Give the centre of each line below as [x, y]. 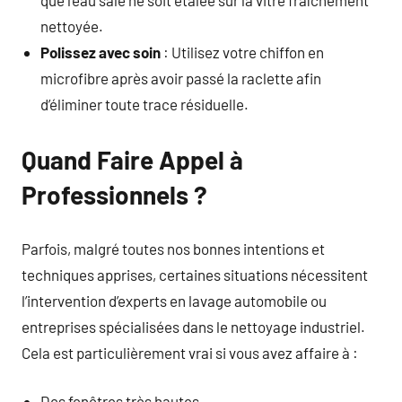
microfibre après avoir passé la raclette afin [181, 78]
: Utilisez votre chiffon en [243, 52]
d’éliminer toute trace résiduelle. [145, 104]
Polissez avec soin [101, 52]
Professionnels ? [114, 195]
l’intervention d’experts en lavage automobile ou [174, 300]
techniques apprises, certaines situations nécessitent [195, 274]
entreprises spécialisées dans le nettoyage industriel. [193, 326]
